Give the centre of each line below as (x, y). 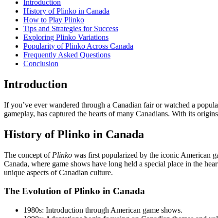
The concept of (28, 155)
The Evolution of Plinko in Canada (74, 191)
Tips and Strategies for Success (71, 28)
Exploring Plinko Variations (66, 37)
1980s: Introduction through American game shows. (103, 210)
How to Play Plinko (54, 19)
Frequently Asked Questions (67, 54)
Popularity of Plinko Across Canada (78, 46)
